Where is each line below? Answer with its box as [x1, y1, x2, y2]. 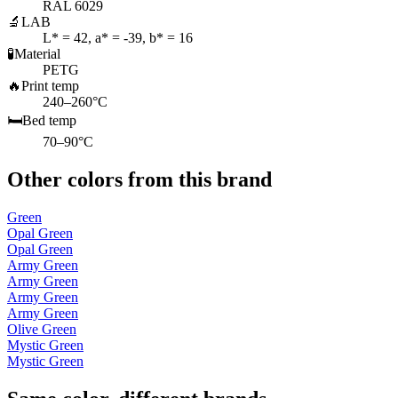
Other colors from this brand [7, 168, 272, 192]
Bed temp [22, 113, 76, 129]
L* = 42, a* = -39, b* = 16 [43, 30, 193, 46]
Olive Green [7, 322, 76, 338]
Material [14, 46, 60, 62]
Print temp [21, 78, 79, 94]
